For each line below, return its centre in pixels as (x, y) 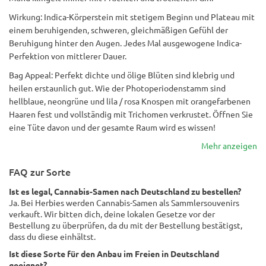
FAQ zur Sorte (40, 172)
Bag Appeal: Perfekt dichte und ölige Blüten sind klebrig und (122, 75)
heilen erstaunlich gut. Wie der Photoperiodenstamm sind (117, 88)
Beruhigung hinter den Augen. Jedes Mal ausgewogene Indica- (125, 43)
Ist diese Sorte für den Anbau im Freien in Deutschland (114, 254)
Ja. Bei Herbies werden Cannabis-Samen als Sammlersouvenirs (124, 202)
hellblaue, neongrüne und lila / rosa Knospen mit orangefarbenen (130, 101)
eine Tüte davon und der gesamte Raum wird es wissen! (112, 127)
